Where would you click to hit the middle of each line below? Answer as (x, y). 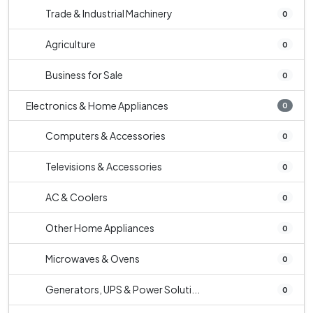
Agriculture (71, 44)
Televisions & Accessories (104, 166)
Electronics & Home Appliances (97, 105)
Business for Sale (84, 75)
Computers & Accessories (105, 136)
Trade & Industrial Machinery (109, 13)
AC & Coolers (77, 197)
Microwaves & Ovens (93, 259)
